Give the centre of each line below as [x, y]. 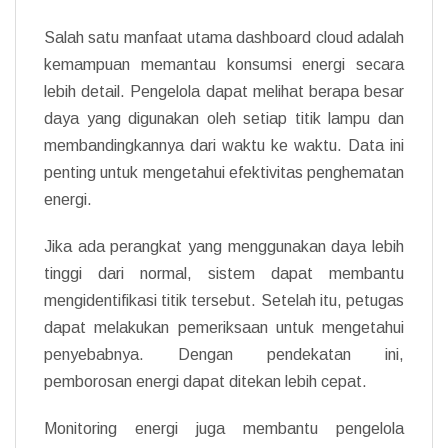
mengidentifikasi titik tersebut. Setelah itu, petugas [224, 300]
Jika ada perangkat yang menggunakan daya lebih [224, 246]
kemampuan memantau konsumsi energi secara [224, 64]
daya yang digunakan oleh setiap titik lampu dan [224, 118]
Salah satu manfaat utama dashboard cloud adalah [224, 37]
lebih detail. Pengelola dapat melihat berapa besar [224, 91]
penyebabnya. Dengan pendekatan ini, [224, 354]
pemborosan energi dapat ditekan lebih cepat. [205, 381]
